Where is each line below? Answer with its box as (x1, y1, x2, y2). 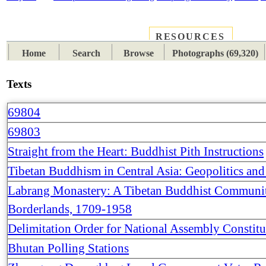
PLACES (26, 32, 69, 43)
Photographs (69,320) (172, 48, 258, 59)
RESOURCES (155, 31, 225, 42)
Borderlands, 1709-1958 (8, 201, 132, 216)
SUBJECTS (84, 32, 140, 43)
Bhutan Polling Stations (8, 240, 129, 255)
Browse (123, 48, 154, 59)
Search (72, 48, 101, 59)
